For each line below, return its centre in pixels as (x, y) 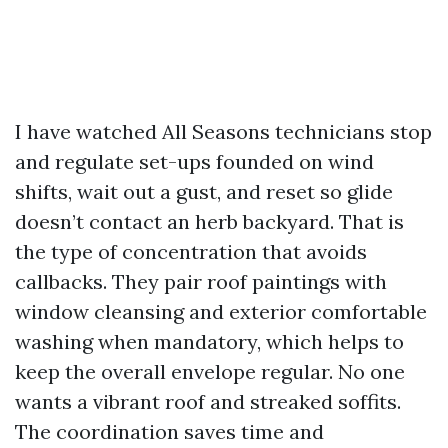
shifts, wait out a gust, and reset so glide (204, 191)
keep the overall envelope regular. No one (210, 371)
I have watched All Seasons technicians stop (223, 131)
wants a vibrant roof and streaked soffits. (208, 401)
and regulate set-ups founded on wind (194, 161)
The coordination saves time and (169, 431)
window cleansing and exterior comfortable (221, 311)
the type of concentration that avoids (191, 251)
